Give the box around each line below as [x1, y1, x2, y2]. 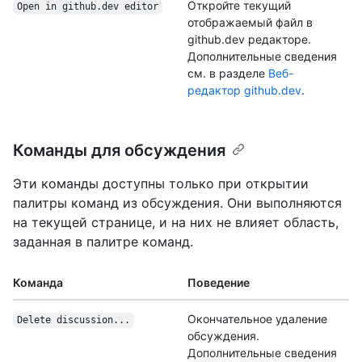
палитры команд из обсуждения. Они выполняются [13, 195, 342, 212]
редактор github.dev [187, 83, 301, 98]
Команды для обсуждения [13, 141, 225, 161]
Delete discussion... [16, 314, 130, 326]
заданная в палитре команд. [13, 234, 193, 250]
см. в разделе [187, 66, 268, 81]
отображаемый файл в [187, 15, 313, 30]
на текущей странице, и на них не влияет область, [13, 214, 339, 231]
